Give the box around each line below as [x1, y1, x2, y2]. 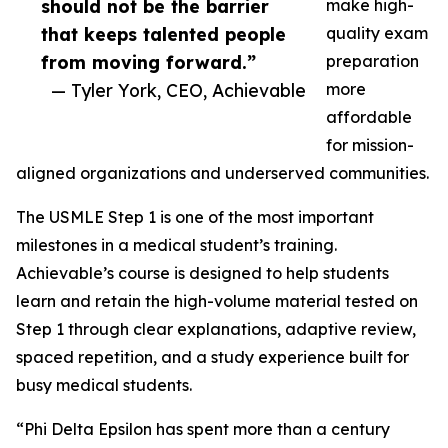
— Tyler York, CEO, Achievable [51, 79, 306, 101]
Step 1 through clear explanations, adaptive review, [16, 319, 416, 339]
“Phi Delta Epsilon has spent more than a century [16, 419, 390, 439]
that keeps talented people [41, 23, 286, 45]
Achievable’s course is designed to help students [16, 263, 389, 283]
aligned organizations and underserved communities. [16, 163, 429, 183]
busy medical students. [16, 375, 192, 395]
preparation [326, 51, 419, 71]
